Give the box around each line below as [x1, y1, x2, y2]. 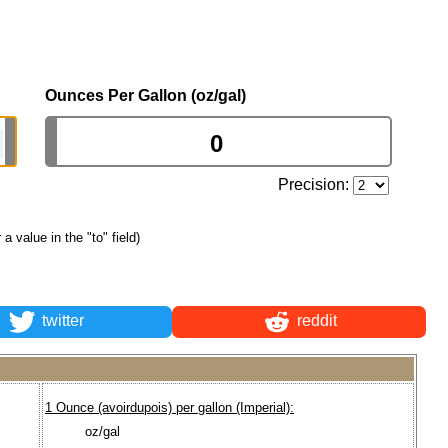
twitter [37, 312, 84, 330]
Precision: [278, 175, 354, 193]
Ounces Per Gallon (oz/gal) [45, 86, 246, 104]
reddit [292, 312, 337, 330]
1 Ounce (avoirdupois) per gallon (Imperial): [45, 400, 294, 416]
